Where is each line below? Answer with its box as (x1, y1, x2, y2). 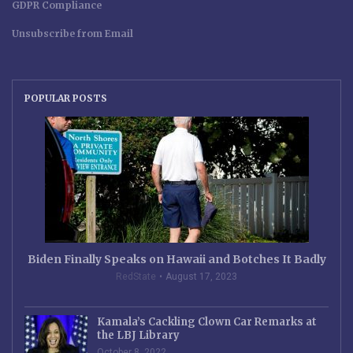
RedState (116, 270, 156, 282)
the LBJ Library (97, 328, 180, 342)
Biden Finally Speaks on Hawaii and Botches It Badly (27, 251, 326, 266)
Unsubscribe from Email (12, 27, 133, 39)
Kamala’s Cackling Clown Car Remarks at (97, 314, 317, 329)
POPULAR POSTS (24, 91, 107, 104)
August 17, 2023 (165, 270, 237, 282)
